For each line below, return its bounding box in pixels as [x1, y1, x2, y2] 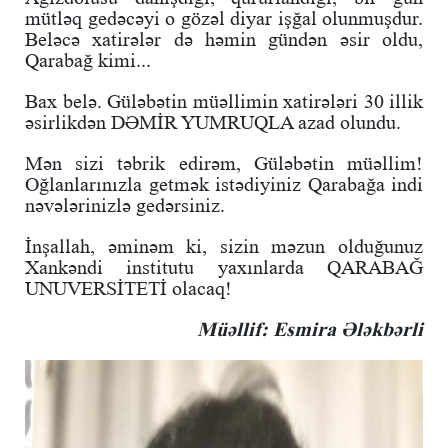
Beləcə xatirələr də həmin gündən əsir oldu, [25, 27, 423, 50]
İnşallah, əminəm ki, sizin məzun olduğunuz [25, 234, 423, 257]
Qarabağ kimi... [25, 48, 151, 71]
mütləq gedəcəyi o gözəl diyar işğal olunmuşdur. [25, 6, 423, 29]
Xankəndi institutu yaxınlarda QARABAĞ [25, 255, 423, 278]
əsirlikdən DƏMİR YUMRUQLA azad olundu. [25, 110, 401, 133]
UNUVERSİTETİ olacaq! [25, 276, 232, 299]
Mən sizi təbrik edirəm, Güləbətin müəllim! [25, 151, 423, 174]
